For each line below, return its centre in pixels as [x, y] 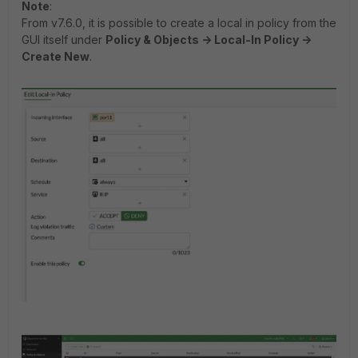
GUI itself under [64, 40]
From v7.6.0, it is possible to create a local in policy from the [179, 23]
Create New [56, 57]
